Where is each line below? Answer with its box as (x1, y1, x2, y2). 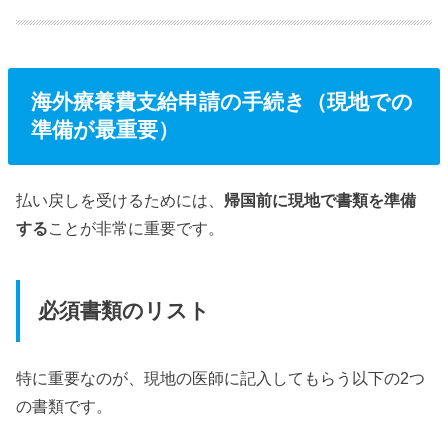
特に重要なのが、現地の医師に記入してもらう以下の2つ (16, 368, 426, 387)
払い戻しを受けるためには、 (16, 190, 225, 209)
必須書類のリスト (37, 299, 210, 324)
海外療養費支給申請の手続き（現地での (30, 90, 413, 114)
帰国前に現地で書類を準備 (224, 190, 417, 209)
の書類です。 (16, 396, 113, 415)
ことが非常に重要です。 (48, 218, 225, 237)
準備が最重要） (30, 118, 179, 142)
